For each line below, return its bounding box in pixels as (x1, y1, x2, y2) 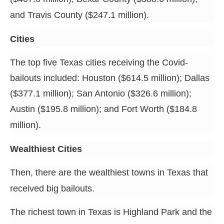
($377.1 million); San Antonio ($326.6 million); (10, 88, 191, 98)
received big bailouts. (10, 183, 97, 193)
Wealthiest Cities (10, 143, 82, 154)
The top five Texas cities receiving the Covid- (10, 57, 188, 67)
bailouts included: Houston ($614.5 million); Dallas (10, 72, 209, 83)
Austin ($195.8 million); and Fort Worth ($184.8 (10, 103, 197, 114)
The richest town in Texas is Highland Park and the (10, 206, 212, 217)
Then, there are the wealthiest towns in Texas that (10, 167, 208, 177)
